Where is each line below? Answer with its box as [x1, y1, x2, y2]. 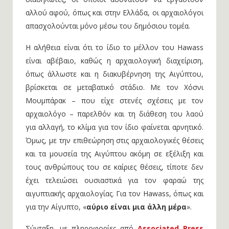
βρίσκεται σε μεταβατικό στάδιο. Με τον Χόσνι [26, 82, 203, 92]
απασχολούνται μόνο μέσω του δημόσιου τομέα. [26, 21, 190, 31]
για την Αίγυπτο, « [26, 202, 86, 212]
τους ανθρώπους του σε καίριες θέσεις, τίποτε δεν [26, 162, 203, 172]
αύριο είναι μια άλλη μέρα [86, 202, 187, 212]
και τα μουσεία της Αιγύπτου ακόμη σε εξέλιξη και [26, 149, 203, 158]
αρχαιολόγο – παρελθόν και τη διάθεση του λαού [26, 109, 203, 119]
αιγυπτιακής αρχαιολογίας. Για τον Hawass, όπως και [26, 189, 203, 198]
